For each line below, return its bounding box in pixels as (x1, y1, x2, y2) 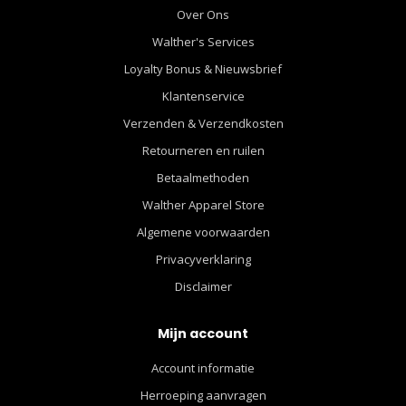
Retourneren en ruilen (141, 142, 265, 159)
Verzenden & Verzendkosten (122, 115, 284, 131)
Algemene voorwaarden (136, 224, 270, 240)
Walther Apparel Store (141, 197, 265, 213)
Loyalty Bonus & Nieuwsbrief (124, 61, 282, 77)
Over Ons (177, 6, 229, 23)
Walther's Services (151, 34, 255, 50)
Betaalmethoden (157, 169, 249, 186)
